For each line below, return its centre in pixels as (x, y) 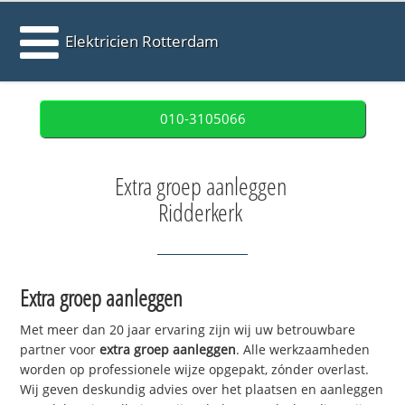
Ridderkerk (200, 212)
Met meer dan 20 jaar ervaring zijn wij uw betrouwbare (188, 330)
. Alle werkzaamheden (303, 350)
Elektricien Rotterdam (142, 41)
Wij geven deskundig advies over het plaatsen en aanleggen (202, 390)
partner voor (60, 350)
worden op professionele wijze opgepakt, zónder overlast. (195, 370)
